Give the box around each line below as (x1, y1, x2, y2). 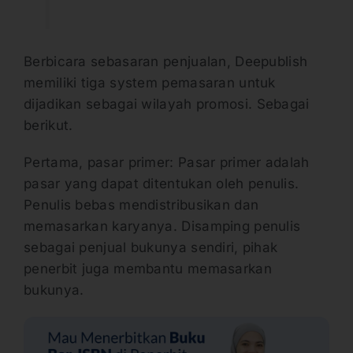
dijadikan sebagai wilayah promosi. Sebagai (24, 95, 310, 112)
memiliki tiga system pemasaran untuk (24, 74, 276, 91)
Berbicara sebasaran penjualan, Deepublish (24, 53, 308, 69)
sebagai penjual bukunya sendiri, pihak (24, 239, 278, 255)
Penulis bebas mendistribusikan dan (24, 196, 259, 213)
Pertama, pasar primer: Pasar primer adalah (24, 154, 310, 170)
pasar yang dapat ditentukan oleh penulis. (24, 175, 299, 191)
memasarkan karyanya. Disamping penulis (24, 217, 301, 234)
